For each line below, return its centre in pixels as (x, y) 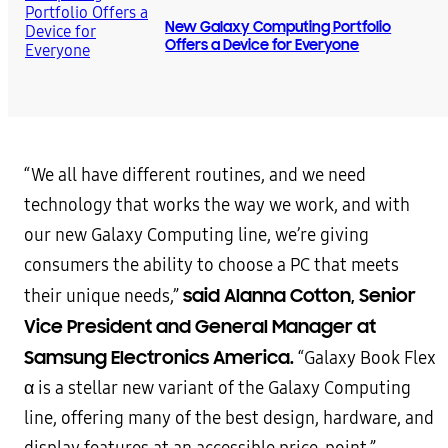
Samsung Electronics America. (159, 357)
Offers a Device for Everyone (262, 45)
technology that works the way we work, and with (217, 205)
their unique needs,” (101, 296)
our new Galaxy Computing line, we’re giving (196, 235)
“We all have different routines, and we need (195, 175)
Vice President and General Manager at (200, 326)
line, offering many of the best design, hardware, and (229, 418)
